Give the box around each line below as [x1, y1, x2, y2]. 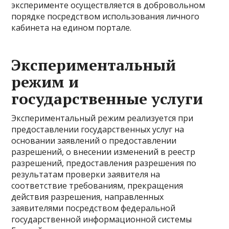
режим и [11, 72, 79, 92]
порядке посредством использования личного [11, 11, 200, 22]
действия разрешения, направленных [11, 191, 164, 202]
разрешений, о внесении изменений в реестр [11, 146, 196, 157]
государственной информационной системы [11, 214, 192, 225]
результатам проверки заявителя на [11, 169, 161, 180]
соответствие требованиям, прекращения [11, 180, 184, 191]
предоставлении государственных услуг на [11, 124, 185, 135]
